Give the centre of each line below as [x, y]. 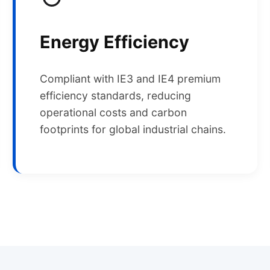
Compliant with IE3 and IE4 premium [130, 78]
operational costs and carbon [113, 112]
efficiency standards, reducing [115, 95]
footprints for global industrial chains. [133, 129]
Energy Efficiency [114, 42]
